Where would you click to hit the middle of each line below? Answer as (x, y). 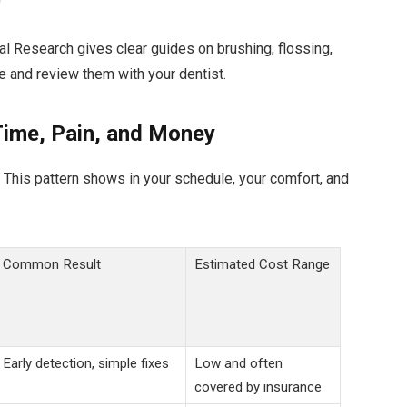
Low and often (238, 363)
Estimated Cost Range (262, 264)
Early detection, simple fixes (85, 363)
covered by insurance (258, 387)
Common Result (51, 264)
